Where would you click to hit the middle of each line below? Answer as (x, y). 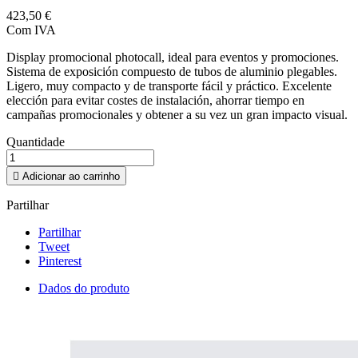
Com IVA (31, 30)
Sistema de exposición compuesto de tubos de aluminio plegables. (172, 71)
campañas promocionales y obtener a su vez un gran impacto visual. (177, 114)
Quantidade (36, 141)
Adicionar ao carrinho (71, 176)
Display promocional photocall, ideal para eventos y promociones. (173, 57)
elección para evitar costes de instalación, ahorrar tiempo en (155, 100)
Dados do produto (84, 288)
